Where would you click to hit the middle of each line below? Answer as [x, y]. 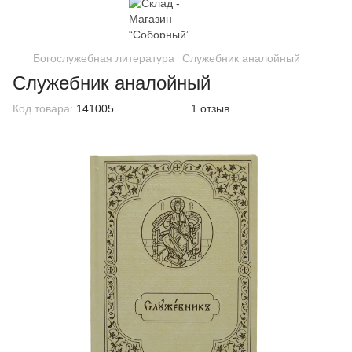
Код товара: [43, 108]
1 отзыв [210, 108]
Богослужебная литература [104, 58]
